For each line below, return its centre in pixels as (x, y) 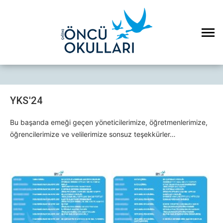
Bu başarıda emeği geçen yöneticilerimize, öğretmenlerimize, (109, 122)
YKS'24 (26, 101)
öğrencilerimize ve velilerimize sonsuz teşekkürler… (94, 134)
